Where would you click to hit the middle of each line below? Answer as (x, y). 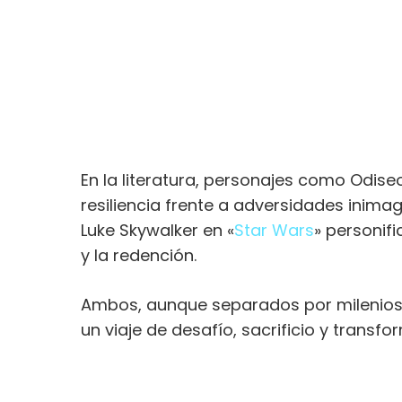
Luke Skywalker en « (157, 231)
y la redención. (139, 256)
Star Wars (274, 231)
